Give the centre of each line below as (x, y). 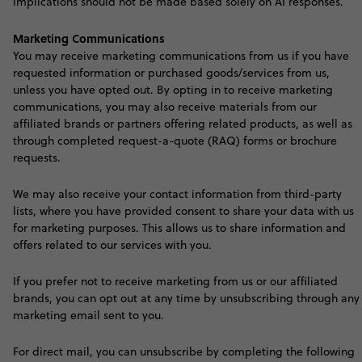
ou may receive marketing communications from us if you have (184, 56)
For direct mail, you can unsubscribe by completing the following (184, 351)
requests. (37, 158)
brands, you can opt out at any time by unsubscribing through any (186, 298)
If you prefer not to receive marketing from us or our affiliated (175, 281)
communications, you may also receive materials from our (165, 107)
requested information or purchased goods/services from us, (171, 73)
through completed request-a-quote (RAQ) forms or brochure (175, 141)
